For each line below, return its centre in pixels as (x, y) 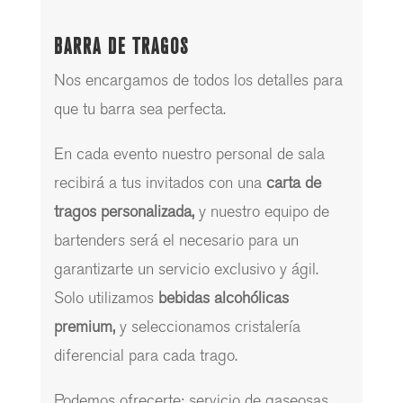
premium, (84, 327)
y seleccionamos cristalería (210, 327)
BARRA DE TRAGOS (121, 46)
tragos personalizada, (124, 212)
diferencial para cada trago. (145, 356)
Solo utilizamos (103, 299)
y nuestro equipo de (264, 212)
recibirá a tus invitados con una (157, 184)
